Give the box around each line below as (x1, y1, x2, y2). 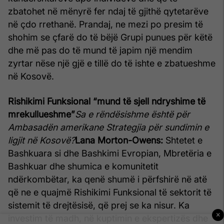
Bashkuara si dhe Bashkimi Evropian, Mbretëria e (8, 147, 211, 158)
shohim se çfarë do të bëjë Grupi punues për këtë (8, 31, 212, 42)
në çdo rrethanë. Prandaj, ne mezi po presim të (8, 18, 203, 29)
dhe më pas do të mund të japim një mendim (8, 44, 192, 55)
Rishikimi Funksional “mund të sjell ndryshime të (8, 95, 205, 106)
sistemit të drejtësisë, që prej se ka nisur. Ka (8, 199, 189, 210)
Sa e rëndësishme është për (75, 108, 190, 119)
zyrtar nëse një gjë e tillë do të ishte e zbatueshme (8, 57, 215, 68)
